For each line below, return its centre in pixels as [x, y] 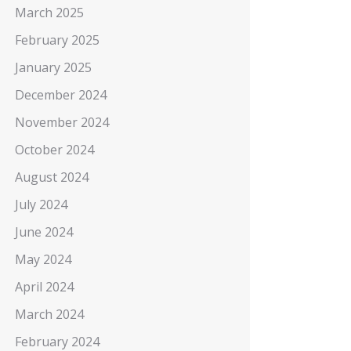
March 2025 [49, 13]
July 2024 [41, 204]
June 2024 [43, 232]
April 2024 [44, 287]
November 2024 [62, 122]
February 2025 [57, 40]
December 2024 [60, 95]
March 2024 [49, 314]
